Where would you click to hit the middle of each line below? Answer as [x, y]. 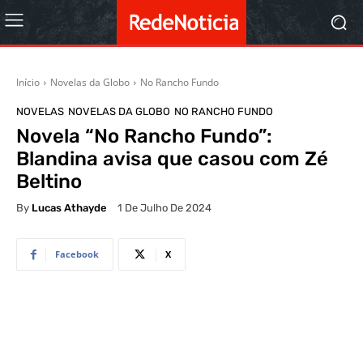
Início [28, 82]
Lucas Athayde [69, 207]
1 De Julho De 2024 [164, 208]
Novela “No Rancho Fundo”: [144, 136]
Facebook [77, 254]
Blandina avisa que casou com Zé [172, 159]
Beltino [49, 181]
